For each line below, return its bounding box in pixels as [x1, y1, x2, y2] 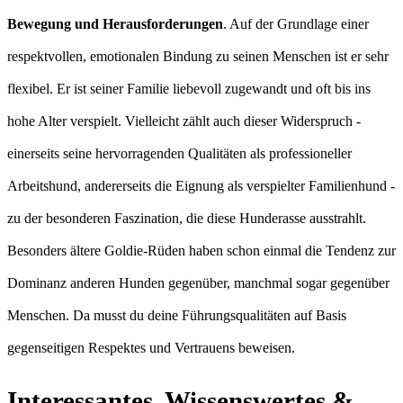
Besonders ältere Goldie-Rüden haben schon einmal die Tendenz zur [7, 242, 396, 258]
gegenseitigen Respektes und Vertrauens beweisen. [7, 339, 295, 355]
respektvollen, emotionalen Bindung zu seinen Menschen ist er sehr [7, 48, 389, 64]
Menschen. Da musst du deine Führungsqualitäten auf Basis [7, 307, 346, 323]
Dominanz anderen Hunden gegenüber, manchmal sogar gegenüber [7, 274, 390, 291]
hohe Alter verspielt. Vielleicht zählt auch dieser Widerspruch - [7, 112, 361, 129]
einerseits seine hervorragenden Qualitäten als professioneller [7, 145, 352, 161]
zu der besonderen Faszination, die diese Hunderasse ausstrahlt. [7, 210, 366, 226]
